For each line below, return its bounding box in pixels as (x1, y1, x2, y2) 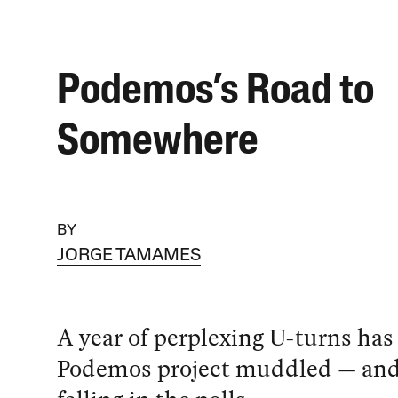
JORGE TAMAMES (56, 247, 201, 266)
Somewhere (56, 121, 259, 164)
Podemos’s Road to (56, 70, 374, 114)
